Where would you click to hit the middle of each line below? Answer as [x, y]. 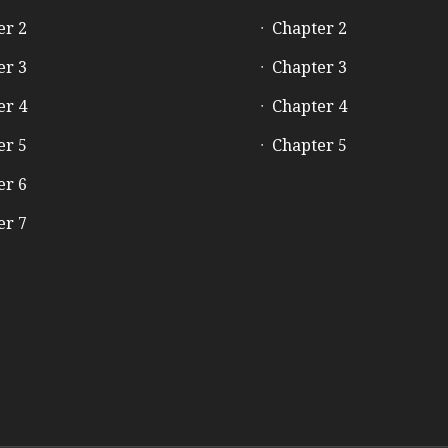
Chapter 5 [310, 145]
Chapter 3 [310, 67]
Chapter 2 [310, 28]
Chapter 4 [310, 106]
